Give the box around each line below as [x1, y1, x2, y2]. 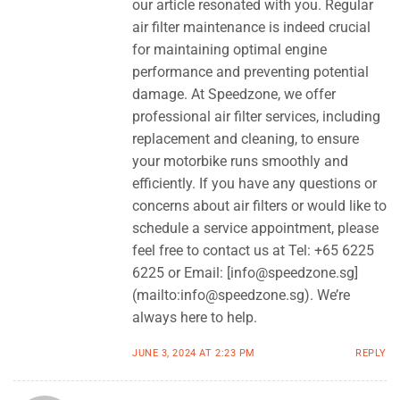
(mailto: [132, 286, 180, 304]
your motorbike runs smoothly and [132, 152, 348, 170]
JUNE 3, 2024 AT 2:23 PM [132, 346, 255, 359]
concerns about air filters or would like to [132, 196, 387, 214]
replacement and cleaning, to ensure [132, 129, 359, 147]
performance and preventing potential [132, 62, 369, 80]
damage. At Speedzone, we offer [132, 85, 336, 103]
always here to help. [132, 308, 257, 326]
